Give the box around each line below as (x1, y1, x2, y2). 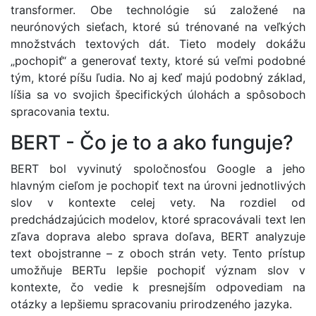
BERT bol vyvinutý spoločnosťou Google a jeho (11, 161, 305, 176)
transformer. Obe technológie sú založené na (11, 2, 305, 17)
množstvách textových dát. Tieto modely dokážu (11, 36, 305, 51)
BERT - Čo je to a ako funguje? (11, 130, 293, 154)
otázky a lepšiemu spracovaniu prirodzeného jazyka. (11, 296, 292, 311)
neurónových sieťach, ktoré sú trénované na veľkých (11, 19, 305, 34)
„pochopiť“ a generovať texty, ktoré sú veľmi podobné (11, 53, 305, 68)
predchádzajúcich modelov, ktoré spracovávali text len (11, 212, 305, 226)
